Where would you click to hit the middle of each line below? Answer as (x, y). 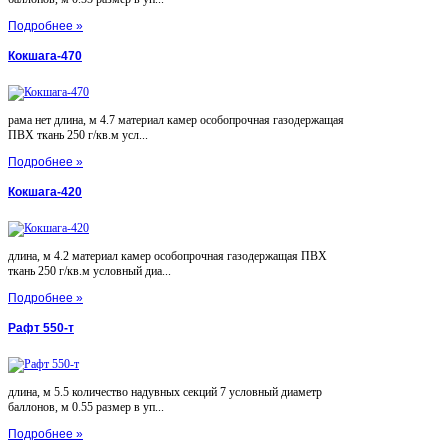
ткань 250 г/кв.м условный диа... (89, 270)
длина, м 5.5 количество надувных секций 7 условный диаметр (165, 391)
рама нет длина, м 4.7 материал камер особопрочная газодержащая (176, 119)
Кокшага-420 (45, 191)
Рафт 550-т (41, 327)
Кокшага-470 (45, 55)
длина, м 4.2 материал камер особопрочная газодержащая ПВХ (167, 255)
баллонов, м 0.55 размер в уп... (86, 406)
